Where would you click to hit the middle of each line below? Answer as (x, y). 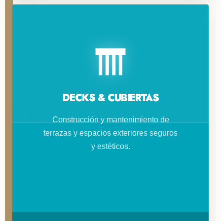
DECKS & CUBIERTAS (110, 98)
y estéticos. (110, 146)
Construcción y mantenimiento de (110, 119)
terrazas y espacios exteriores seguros (110, 133)
